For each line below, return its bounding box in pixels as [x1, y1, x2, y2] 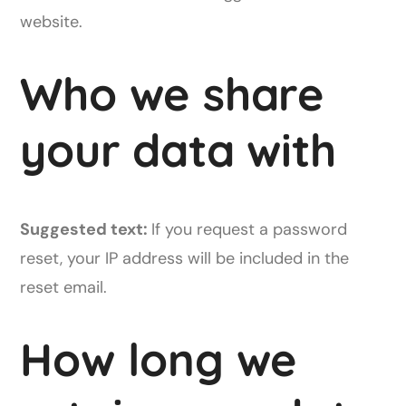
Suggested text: [20, 218, 152, 240]
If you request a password [151, 218, 348, 240]
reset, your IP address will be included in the [20, 247, 350, 269]
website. [20, 11, 83, 33]
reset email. [20, 276, 108, 298]
